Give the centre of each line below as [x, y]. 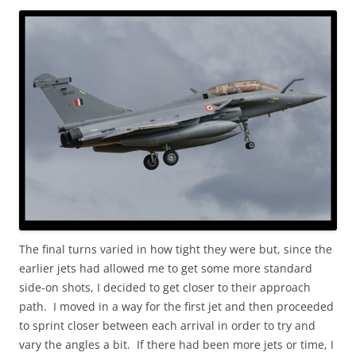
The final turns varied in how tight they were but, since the [176, 249]
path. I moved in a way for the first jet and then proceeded [176, 306]
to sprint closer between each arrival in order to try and [167, 325]
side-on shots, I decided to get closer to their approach [165, 287]
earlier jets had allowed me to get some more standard [166, 268]
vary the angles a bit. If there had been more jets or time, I [176, 344]
